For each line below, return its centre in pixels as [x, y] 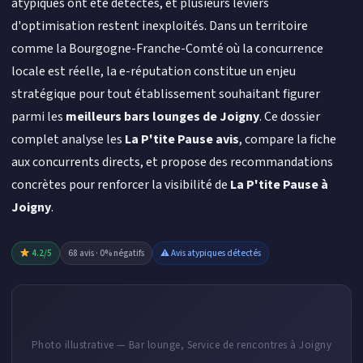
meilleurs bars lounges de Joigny [162, 117]
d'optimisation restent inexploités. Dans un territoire [160, 26]
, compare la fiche [288, 139]
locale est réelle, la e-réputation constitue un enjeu [154, 71]
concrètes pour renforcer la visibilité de [121, 185]
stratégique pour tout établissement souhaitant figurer [166, 94]
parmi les [38, 117]
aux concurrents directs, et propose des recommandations [172, 162]
